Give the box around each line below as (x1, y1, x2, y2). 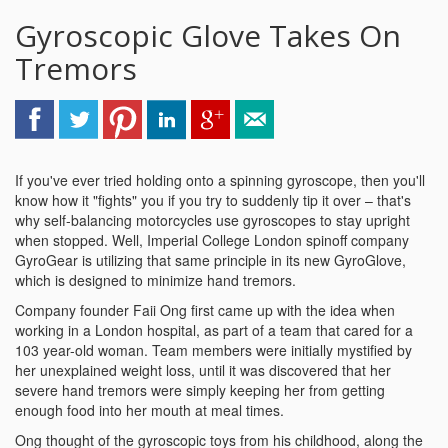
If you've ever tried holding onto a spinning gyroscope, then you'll (15, 170, 425, 190)
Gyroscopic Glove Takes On (15, 15, 401, 56)
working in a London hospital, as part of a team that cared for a (15, 320, 413, 340)
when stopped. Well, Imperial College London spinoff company (15, 230, 409, 250)
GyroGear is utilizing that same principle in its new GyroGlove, (15, 250, 406, 270)
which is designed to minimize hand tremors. (15, 270, 296, 290)
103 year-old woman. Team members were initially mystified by (15, 340, 412, 360)
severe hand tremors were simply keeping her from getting (15, 380, 385, 400)
